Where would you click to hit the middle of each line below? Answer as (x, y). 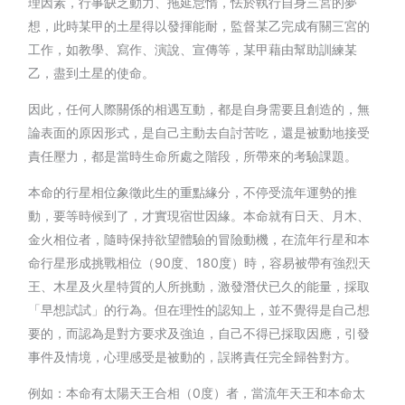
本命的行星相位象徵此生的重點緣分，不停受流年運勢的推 (193, 192)
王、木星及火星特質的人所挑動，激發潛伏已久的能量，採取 (199, 286)
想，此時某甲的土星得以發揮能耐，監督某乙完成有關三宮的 (199, 25)
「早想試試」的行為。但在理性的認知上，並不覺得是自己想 (199, 309)
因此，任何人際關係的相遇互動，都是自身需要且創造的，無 (199, 108)
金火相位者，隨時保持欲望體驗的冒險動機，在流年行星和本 (199, 239)
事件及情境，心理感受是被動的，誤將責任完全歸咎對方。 (193, 356)
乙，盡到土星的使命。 (92, 72)
